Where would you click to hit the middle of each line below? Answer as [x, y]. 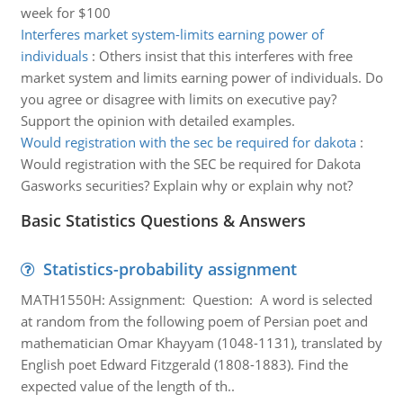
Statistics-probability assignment [170, 269]
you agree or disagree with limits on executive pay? [178, 99]
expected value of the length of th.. [127, 386]
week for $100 [65, 13]
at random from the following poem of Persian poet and [194, 321]
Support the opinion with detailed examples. [157, 121]
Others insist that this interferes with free [225, 56]
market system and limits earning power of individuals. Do [201, 77]
